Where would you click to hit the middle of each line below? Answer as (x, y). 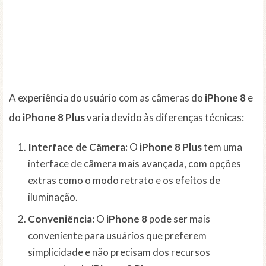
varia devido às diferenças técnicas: (164, 118)
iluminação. (53, 197)
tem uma (222, 147)
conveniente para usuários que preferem (117, 235)
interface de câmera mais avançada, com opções (134, 164)
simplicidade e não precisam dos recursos (119, 252)
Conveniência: (61, 218)
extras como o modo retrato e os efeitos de (124, 180)
